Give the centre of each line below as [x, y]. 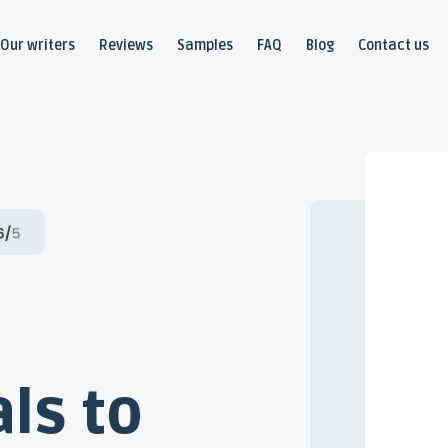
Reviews [126, 45]
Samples [205, 45]
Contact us [393, 45]
